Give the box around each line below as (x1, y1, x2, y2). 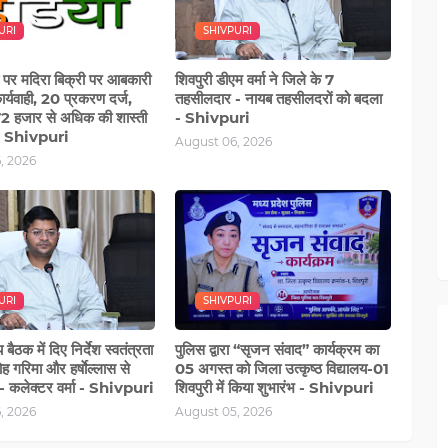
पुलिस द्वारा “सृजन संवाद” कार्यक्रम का (175, 340, 380, 360)
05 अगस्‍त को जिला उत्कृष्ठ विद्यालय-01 (175, 359, 390, 379)
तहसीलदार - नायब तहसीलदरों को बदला (175, 89, 383, 109)
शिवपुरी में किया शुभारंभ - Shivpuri (175, 378, 375, 398)
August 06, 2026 (175, 134, 273, 150)
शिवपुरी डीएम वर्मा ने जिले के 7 (175, 70, 335, 90)
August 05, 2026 (175, 404, 273, 420)
